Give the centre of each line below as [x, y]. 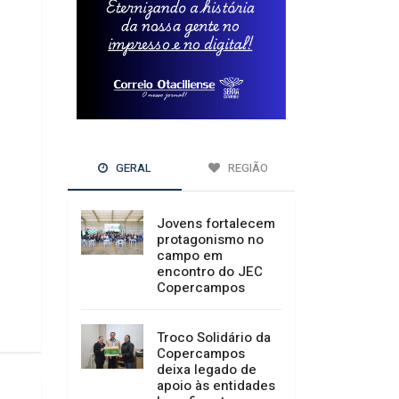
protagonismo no [210, 240]
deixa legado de [207, 370]
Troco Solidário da [214, 338]
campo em [190, 256]
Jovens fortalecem [216, 224]
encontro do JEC [210, 272]
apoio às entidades [216, 386]
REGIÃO [246, 168]
